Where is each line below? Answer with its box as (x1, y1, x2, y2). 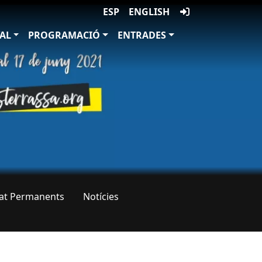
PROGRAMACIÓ (28, 29, 101, 42)
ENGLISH (129, 5, 170, 18)
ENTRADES (118, 29, 167, 42)
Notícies (83, 190, 119, 204)
